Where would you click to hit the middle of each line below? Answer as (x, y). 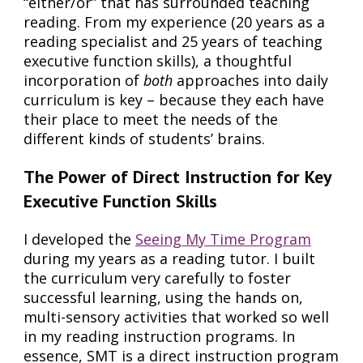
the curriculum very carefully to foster (157, 278)
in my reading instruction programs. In (159, 336)
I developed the (79, 239)
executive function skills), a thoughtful (158, 60)
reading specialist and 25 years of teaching (173, 41)
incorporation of (83, 80)
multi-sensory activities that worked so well (176, 316)
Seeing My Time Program (223, 239)
